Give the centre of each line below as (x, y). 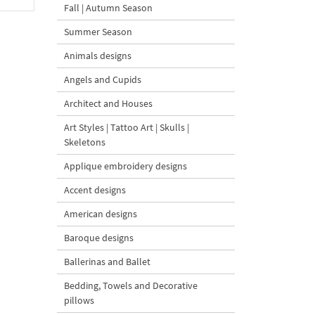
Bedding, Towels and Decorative (131, 285)
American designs (101, 214)
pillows (79, 300)
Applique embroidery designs (126, 166)
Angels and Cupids (103, 79)
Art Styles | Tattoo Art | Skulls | (127, 127)
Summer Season (98, 32)
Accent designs (95, 190)
